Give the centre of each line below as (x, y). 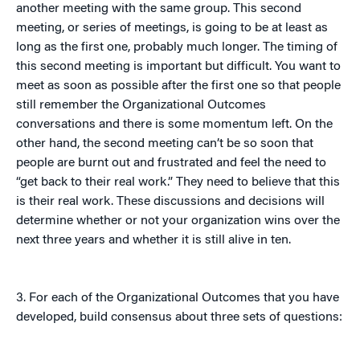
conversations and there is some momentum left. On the (174, 125)
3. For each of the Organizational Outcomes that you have (178, 299)
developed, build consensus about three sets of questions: (179, 318)
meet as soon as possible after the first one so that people (178, 86)
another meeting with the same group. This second (159, 9)
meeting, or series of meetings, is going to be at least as (172, 29)
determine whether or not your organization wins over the (178, 221)
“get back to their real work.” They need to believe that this (178, 183)
